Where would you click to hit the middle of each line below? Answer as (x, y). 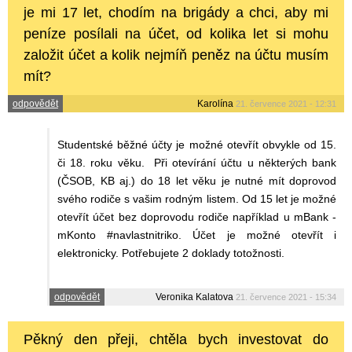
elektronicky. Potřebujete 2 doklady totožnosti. (172, 253)
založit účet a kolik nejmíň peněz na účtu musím (176, 55)
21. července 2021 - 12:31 (286, 103)
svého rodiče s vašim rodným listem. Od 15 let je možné (197, 198)
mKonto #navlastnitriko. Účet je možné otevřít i (197, 235)
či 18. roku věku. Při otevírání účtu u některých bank (197, 162)
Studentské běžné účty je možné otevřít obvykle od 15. (197, 144)
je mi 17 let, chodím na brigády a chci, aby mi (176, 12)
